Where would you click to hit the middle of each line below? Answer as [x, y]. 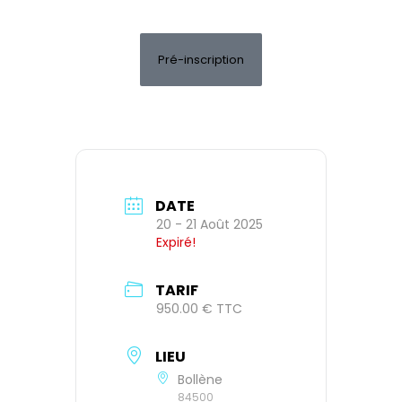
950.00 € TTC [199, 309]
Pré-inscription [201, 59]
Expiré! [176, 243]
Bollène [200, 379]
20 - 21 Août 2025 [210, 225]
